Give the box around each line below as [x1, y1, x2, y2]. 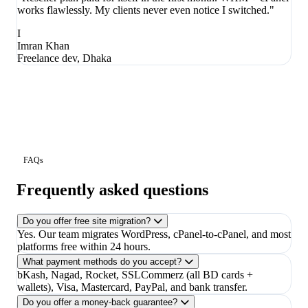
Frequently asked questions [16, 181, 208, 199]
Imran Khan [17, 40, 69, 52]
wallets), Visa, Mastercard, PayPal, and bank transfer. [17, 281, 247, 294]
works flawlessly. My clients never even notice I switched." [17, 4, 274, 16]
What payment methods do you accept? [23, 256, 181, 267]
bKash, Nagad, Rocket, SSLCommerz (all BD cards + [17, 269, 253, 281]
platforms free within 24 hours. [17, 241, 151, 253]
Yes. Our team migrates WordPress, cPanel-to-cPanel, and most [17, 228, 291, 241]
